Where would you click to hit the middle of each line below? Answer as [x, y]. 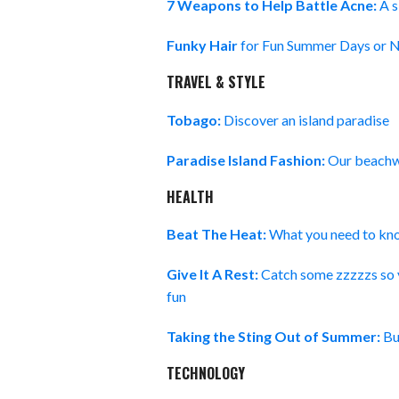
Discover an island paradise [308, 119]
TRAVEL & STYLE [216, 82]
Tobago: [195, 119]
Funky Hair [202, 45]
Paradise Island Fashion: [247, 159]
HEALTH [190, 196]
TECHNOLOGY [206, 374]
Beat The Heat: [218, 234]
